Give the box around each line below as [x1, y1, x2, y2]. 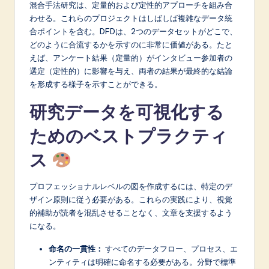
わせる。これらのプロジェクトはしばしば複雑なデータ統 [29, 13, 232, 23]
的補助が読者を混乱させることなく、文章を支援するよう [29, 208, 232, 218]
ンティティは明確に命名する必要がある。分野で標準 [49, 257, 236, 267]
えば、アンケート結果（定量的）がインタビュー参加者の [29, 53, 232, 63]
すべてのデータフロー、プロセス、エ [103, 244, 238, 254]
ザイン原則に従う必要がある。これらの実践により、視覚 [29, 195, 232, 205]
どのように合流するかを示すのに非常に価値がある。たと [29, 40, 232, 50]
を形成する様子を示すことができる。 [29, 79, 162, 89]
